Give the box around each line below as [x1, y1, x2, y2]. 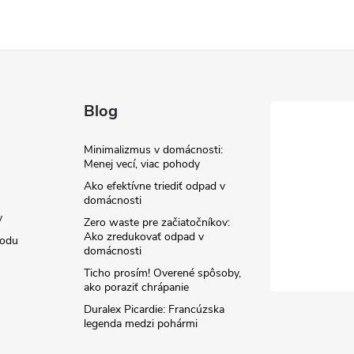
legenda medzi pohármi [84, 316, 198, 331]
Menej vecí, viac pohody [84, 156, 201, 171]
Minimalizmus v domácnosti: [84, 142, 224, 157]
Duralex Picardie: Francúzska [84, 302, 225, 317]
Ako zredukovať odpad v [84, 229, 205, 244]
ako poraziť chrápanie [84, 280, 190, 295]
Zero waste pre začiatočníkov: [84, 215, 231, 230]
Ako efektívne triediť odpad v [84, 179, 226, 194]
